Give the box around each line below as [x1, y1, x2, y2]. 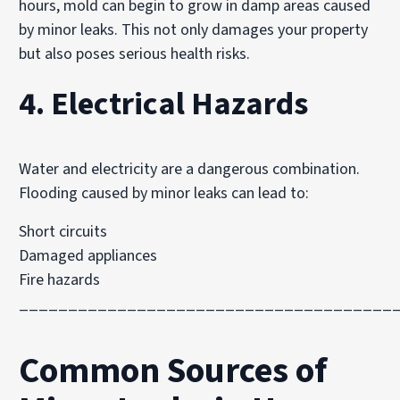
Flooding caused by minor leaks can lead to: [19, 182, 310, 204]
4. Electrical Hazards [19, 81, 309, 127]
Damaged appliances [19, 245, 158, 267]
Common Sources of [19, 346, 328, 396]
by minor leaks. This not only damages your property [19, 19, 369, 41]
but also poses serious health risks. [19, 43, 251, 65]
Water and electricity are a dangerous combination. [19, 158, 361, 180]
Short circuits [19, 221, 108, 243]
